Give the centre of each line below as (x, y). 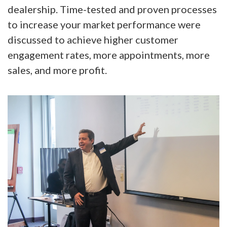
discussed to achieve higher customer (93, 39)
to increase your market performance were (104, 24)
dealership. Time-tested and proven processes (112, 9)
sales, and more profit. (57, 70)
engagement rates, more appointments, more (109, 54)
